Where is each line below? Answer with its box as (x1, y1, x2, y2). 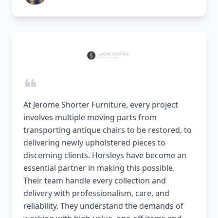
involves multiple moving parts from (23, 112, 157, 123)
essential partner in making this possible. (23, 163, 175, 174)
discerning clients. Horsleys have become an (23, 150, 186, 161)
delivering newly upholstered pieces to (23, 137, 165, 148)
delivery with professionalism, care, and (23, 188, 169, 199)
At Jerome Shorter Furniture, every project (23, 99, 178, 110)
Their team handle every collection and (23, 175, 166, 186)
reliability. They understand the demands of (23, 200, 183, 212)
